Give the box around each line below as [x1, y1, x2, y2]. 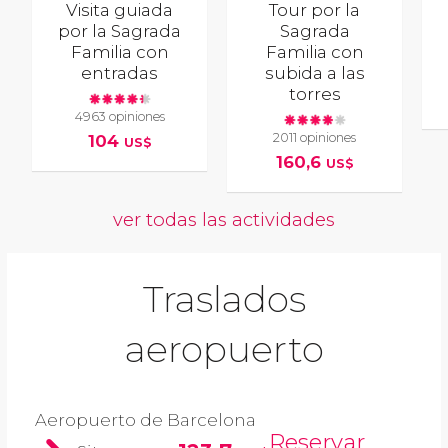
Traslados [142, 277, 306, 322]
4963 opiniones [74, 108, 165, 124]
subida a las [264, 63, 365, 84]
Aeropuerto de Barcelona [35, 410, 256, 431]
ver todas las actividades [113, 208, 335, 232]
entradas [81, 63, 159, 84]
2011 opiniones [273, 129, 357, 145]
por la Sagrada [58, 21, 182, 42]
